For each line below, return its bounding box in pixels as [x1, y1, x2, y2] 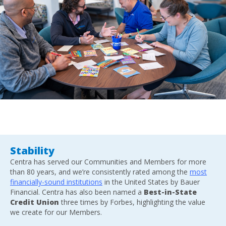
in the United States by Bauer [102, 177, 200, 187]
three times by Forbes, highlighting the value [59, 197, 205, 207]
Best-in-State [144, 187, 197, 197]
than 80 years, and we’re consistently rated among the [10, 166, 190, 177]
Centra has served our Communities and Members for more [10, 156, 206, 166]
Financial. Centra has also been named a [10, 187, 144, 197]
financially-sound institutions [10, 177, 102, 187]
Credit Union [10, 197, 59, 207]
